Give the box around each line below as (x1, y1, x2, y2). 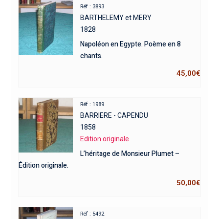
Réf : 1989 (80, 101, 105, 108)
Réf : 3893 (80, 3, 105, 10)
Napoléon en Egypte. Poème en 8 (80, 39, 181, 49)
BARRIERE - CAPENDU (80, 111, 149, 119)
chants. (80, 50, 103, 61)
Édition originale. (18, 160, 68, 171)
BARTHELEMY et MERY (80, 13, 152, 22)
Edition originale (80, 134, 130, 143)
